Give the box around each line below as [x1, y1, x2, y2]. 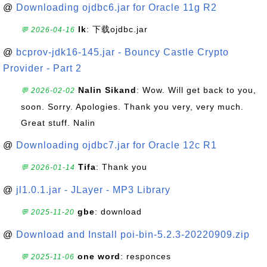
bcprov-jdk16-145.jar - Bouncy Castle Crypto [16, 47, 229, 57]
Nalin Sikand [78, 85, 136, 95]
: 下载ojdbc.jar [86, 24, 148, 34]
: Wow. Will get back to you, [136, 85, 256, 95]
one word [77, 252, 120, 261]
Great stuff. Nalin [21, 118, 95, 128]
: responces [120, 252, 171, 261]
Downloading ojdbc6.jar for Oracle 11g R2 [16, 2, 217, 13]
